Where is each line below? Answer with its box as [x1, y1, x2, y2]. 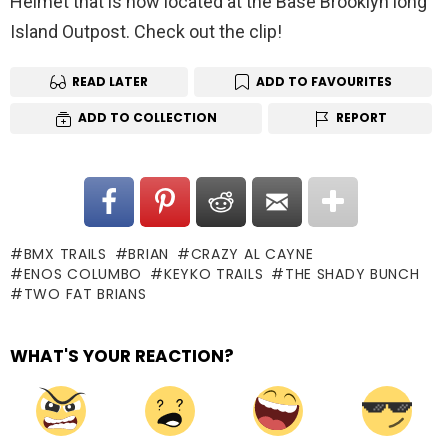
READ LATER [72, 72, 148, 90]
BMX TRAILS [23, 244, 107, 265]
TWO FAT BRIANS [23, 284, 147, 305]
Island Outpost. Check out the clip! [10, 20, 282, 42]
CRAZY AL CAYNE [190, 244, 314, 265]
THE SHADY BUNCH [284, 264, 420, 285]
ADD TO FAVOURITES [256, 72, 392, 90]
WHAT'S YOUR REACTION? [10, 344, 234, 369]
